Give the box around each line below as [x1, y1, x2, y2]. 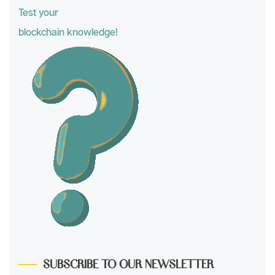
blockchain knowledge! [18, 25, 118, 38]
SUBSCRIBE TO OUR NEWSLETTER [43, 255, 214, 271]
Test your [18, 6, 58, 18]
